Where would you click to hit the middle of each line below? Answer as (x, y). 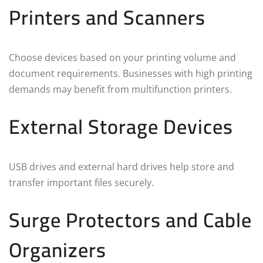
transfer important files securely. (81, 183)
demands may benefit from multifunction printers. (120, 90)
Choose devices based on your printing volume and (122, 58)
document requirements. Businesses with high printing (131, 74)
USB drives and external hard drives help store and (122, 167)
